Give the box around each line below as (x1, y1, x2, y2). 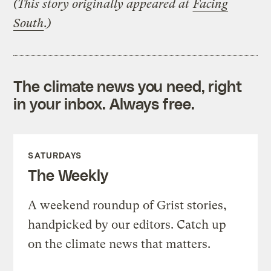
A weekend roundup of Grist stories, (28, 198, 227, 212)
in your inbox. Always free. (13, 94, 195, 113)
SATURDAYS (28, 149, 82, 160)
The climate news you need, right (13, 76, 243, 95)
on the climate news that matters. (28, 237, 211, 251)
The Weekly (28, 165, 108, 184)
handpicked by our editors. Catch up (28, 217, 227, 232)
